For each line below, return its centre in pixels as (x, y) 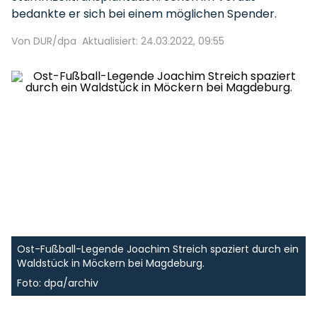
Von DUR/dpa (44, 41)
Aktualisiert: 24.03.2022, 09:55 (153, 41)
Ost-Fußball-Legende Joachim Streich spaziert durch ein (158, 249)
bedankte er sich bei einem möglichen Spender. (144, 14)
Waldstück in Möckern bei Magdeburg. (111, 263)
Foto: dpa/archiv (58, 283)
